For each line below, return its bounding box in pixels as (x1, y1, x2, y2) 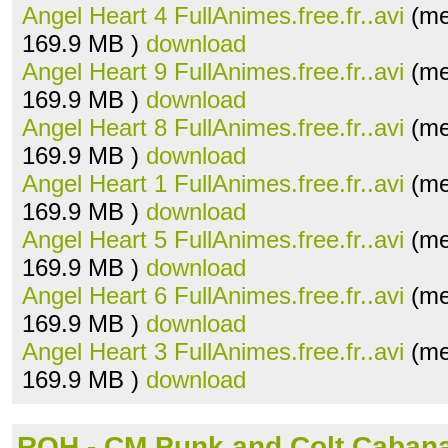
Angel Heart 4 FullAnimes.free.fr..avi (22, 2, 404, 29)
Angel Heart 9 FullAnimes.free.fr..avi (22, 58, 404, 85)
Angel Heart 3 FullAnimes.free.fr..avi (22, 338, 404, 365)
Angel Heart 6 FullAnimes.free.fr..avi (22, 282, 404, 309)
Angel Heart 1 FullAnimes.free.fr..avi (22, 170, 404, 197)
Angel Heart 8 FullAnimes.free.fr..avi (22, 114, 404, 141)
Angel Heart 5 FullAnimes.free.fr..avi (22, 226, 404, 253)
